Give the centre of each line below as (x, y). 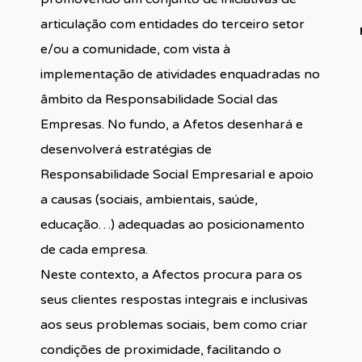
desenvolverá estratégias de (126, 149)
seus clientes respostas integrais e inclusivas (174, 299)
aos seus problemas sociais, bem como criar (174, 324)
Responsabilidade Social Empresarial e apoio (177, 174)
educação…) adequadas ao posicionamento (172, 224)
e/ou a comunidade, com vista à (135, 49)
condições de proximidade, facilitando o (160, 349)
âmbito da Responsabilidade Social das (159, 99)
